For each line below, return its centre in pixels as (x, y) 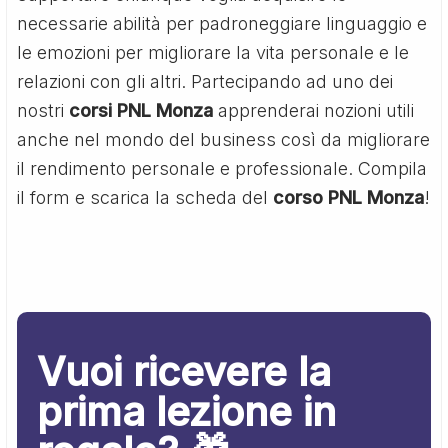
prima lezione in (187, 411)
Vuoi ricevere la (184, 371)
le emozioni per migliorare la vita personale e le (213, 52)
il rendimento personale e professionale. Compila (222, 168)
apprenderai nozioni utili (314, 110)
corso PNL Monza (349, 197)
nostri (43, 110)
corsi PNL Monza (141, 110)
